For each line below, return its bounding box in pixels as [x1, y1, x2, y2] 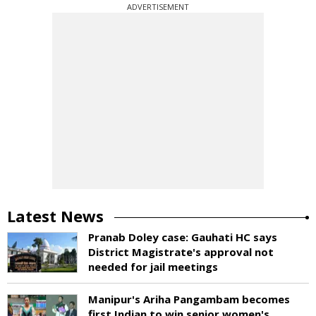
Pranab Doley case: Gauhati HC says [88, 229, 277, 244]
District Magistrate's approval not [88, 244, 274, 259]
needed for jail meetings [88, 259, 218, 274]
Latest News [7, 205, 104, 226]
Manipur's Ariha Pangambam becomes [88, 291, 290, 306]
